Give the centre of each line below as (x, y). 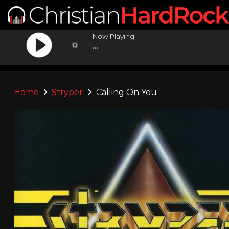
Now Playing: (114, 36)
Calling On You (125, 92)
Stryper (67, 92)
